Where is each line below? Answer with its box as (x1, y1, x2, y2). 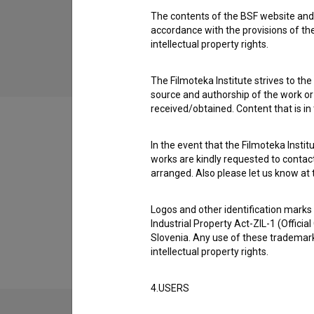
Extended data (94, 207, 204, 228)
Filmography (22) (94, 156, 224, 177)
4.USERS (151, 282, 189, 294)
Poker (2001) (174, 11, 236, 22)
